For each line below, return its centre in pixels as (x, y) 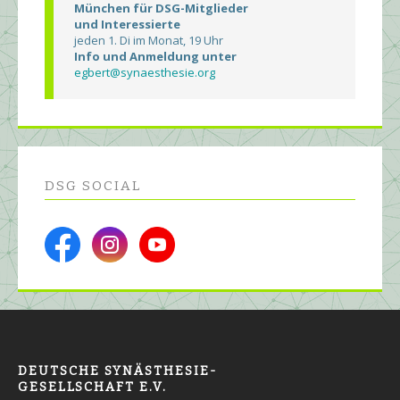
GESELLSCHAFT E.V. (92, 387)
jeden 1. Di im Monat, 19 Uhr (149, 41)
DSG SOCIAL (93, 186)
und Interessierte (127, 25)
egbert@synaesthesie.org (145, 73)
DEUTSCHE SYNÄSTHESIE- (117, 371)
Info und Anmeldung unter (155, 57)
